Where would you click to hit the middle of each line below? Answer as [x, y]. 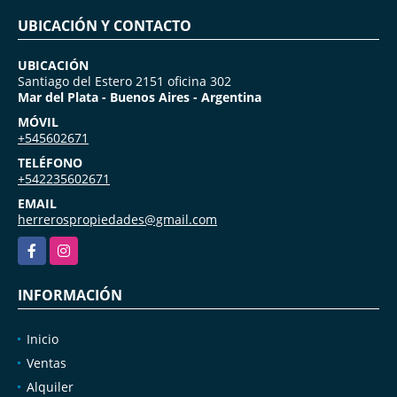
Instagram [80, 245]
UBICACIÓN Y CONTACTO [105, 25]
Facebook [45, 245]
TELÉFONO [50, 162]
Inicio [43, 339]
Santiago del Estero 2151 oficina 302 [125, 81]
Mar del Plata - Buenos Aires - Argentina [140, 97]
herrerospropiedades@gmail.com [117, 219]
